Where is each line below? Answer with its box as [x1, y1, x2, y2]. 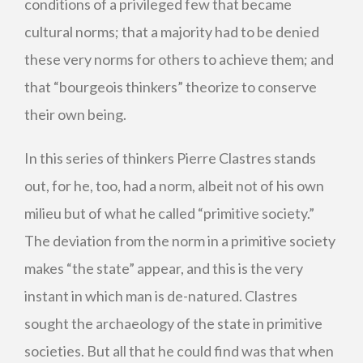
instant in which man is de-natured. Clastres [24, 287, 297, 305]
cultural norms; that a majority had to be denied [24, 23, 319, 41]
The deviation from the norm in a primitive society [24, 232, 335, 250]
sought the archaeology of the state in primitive [24, 314, 322, 332]
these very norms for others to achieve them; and [24, 50, 334, 68]
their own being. [24, 105, 126, 123]
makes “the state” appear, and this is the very [24, 259, 303, 277]
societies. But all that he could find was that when [24, 342, 334, 360]
